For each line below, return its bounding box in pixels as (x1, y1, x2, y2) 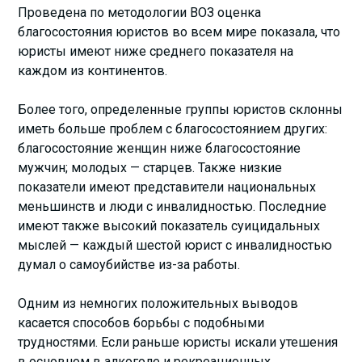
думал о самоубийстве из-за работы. (18, 256, 241, 272)
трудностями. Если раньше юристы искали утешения (18, 334, 339, 350)
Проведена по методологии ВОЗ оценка (18, 4, 262, 20)
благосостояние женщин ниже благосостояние (18, 140, 301, 156)
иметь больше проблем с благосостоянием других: (18, 120, 328, 137)
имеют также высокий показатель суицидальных (18, 217, 321, 234)
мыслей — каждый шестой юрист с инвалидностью (18, 237, 333, 253)
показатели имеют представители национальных (18, 179, 317, 195)
